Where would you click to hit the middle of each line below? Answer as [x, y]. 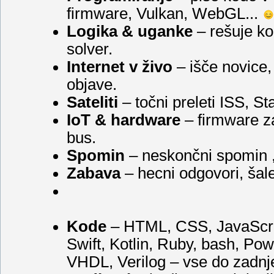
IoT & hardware [124, 120]
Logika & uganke [130, 31]
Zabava [94, 173]
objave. [92, 84]
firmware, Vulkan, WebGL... [165, 13]
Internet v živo [120, 66]
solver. [90, 49]
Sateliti [92, 102]
